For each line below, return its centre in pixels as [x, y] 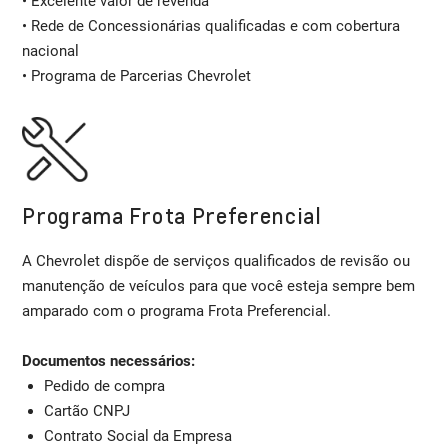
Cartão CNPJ [86, 411]
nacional [51, 50]
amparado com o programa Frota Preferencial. [177, 311]
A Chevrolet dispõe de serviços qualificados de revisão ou [216, 261]
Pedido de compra [104, 386]
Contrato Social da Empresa [137, 436]
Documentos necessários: [109, 361]
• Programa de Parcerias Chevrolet [137, 75]
